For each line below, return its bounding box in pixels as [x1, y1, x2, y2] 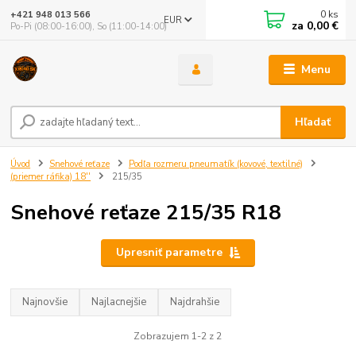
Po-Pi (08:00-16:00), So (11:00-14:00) [10, 20, 168, 33]
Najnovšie [22, 295, 68, 310]
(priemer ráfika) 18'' [10, 171, 91, 184]
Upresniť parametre [115, 245, 222, 261]
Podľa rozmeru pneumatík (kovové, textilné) [128, 158, 303, 171]
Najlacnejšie [91, 295, 147, 310]
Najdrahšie [170, 295, 220, 310]
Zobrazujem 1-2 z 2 [133, 329, 222, 342]
